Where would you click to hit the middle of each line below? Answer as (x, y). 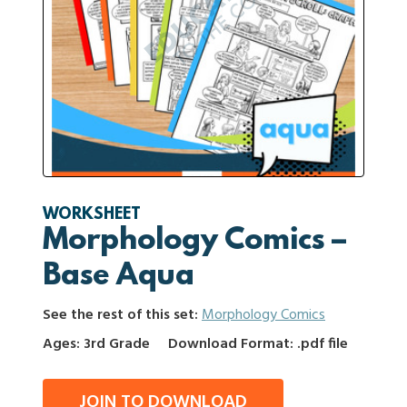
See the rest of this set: (122, 315)
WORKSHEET (92, 215)
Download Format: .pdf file (258, 344)
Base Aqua (119, 277)
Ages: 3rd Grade (96, 344)
